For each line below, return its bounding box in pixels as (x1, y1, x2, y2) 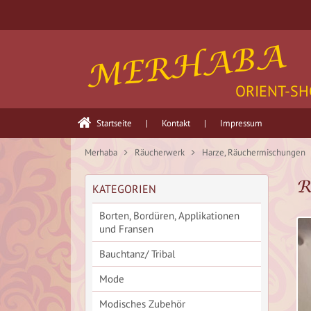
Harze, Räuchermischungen (202, 146, 305, 158)
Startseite (96, 117, 132, 129)
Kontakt (162, 117, 190, 129)
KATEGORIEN (92, 182, 156, 196)
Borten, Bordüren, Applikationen (99, 209, 239, 222)
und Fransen (99, 222, 153, 235)
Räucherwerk (135, 146, 185, 158)
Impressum (220, 117, 262, 129)
